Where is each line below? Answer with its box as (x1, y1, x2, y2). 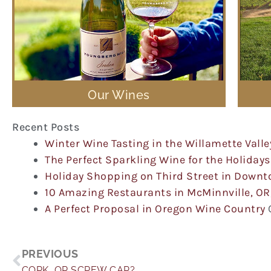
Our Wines (88, 87, 150, 102)
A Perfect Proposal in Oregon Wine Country (45, 201, 266, 215)
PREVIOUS (21, 247, 79, 260)
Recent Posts (12, 120, 79, 134)
